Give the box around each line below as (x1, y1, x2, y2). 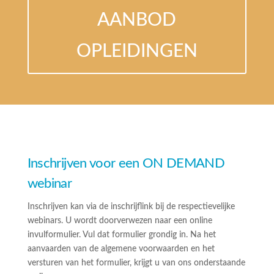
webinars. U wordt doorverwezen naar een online (27, 217, 212, 225)
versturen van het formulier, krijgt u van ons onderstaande (27, 259, 245, 267)
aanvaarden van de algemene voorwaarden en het (27, 245, 215, 253)
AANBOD (97, 11, 177, 29)
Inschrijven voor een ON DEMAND (27, 157, 224, 170)
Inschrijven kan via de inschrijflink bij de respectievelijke (27, 202, 235, 211)
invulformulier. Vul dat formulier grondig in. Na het (27, 231, 216, 239)
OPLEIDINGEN (76, 42, 198, 61)
